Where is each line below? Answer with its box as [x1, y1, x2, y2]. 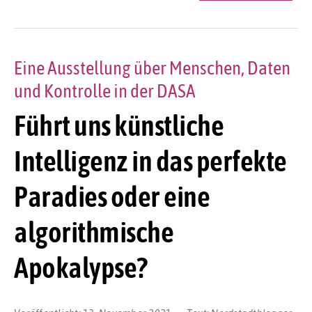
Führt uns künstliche [14, 109, 224, 143]
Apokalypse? [14, 251, 148, 285]
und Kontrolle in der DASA [14, 79, 196, 102]
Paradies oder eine [14, 180, 210, 214]
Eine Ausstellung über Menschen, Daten [14, 56, 290, 79]
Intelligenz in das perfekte [14, 144, 287, 178]
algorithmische [14, 215, 173, 249]
